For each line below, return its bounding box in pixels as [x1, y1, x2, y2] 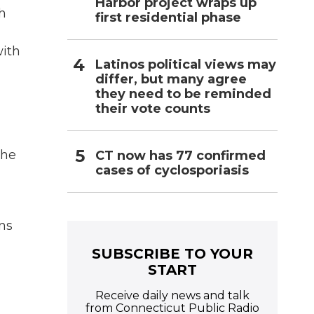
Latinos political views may [95, 56, 276, 72]
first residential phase [95, 9, 241, 25]
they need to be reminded [95, 86, 271, 102]
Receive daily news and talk [95, 288, 250, 302]
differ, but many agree [95, 71, 247, 87]
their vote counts [95, 100, 210, 116]
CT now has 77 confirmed [95, 147, 266, 163]
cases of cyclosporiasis [95, 162, 249, 178]
